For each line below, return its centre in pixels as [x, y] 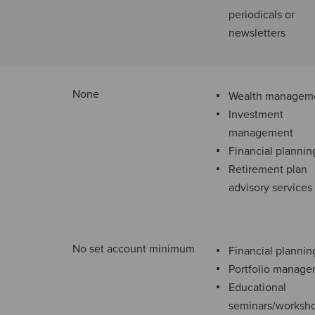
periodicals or [262, 15]
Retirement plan [268, 169]
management [261, 133]
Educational [257, 288]
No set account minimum [134, 249]
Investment [256, 115]
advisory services [270, 188]
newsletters [257, 33]
